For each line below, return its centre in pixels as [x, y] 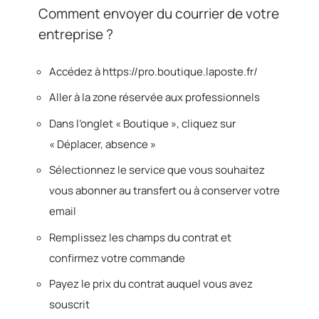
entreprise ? [76, 34]
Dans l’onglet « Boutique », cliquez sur [142, 123]
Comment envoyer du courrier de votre [159, 14]
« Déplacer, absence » [103, 144]
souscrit [69, 304]
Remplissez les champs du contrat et [140, 237]
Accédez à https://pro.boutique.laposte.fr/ [153, 71]
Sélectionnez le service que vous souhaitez [157, 170]
